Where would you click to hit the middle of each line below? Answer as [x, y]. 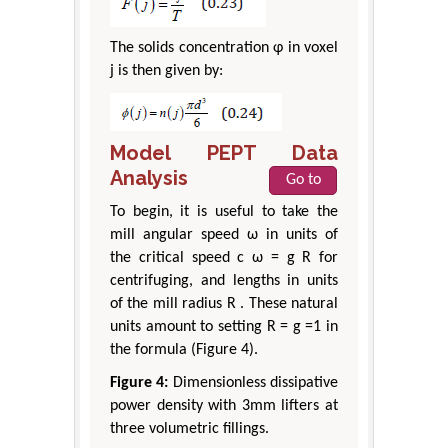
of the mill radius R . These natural [224, 304]
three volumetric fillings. [189, 429]
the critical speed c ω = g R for [224, 258]
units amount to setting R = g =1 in [224, 327]
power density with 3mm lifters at [224, 406]
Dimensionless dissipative [253, 383]
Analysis [149, 178]
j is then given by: [166, 71]
